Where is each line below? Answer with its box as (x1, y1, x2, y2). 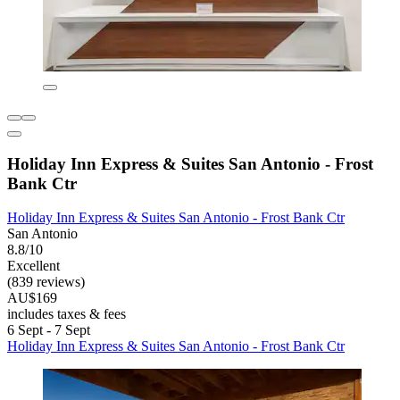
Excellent (7, 258, 60, 274)
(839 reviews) (7, 274, 85, 290)
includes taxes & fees (7, 306, 126, 322)
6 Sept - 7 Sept (7, 322, 90, 338)
